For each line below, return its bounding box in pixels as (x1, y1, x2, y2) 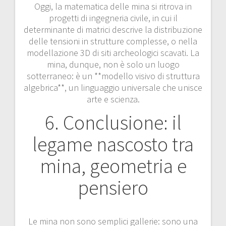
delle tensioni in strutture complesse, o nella (29, 35, 197, 47)
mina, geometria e (39, 153, 187, 179)
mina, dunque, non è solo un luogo (46, 58, 180, 70)
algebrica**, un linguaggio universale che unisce (24, 81, 202, 93)
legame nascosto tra (32, 131, 194, 157)
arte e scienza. (86, 93, 140, 105)
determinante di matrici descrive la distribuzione (24, 23, 202, 35)
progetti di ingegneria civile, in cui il (48, 12, 178, 24)
